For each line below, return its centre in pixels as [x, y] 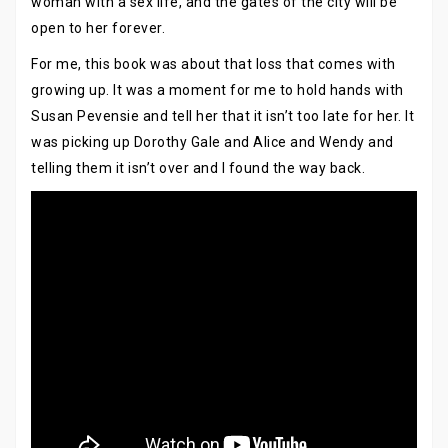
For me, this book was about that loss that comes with [213, 64]
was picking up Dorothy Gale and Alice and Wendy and [212, 142]
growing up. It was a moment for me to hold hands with [217, 90]
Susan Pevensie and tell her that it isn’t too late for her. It [222, 116]
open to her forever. [98, 28]
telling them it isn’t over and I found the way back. [198, 168]
